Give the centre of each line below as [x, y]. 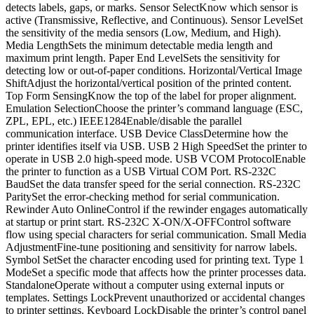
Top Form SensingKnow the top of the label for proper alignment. [151, 96]
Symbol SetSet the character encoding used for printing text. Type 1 [155, 260]
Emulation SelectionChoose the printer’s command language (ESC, [154, 109]
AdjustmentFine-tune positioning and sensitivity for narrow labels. [151, 247]
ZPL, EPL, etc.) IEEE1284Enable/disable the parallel [124, 121]
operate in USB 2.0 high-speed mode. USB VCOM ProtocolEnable [156, 159]
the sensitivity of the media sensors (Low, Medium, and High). [143, 33]
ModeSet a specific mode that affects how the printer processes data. [156, 273]
